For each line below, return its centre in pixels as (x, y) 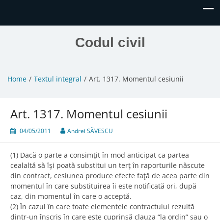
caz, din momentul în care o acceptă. (71, 196)
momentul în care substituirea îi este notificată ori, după (103, 186)
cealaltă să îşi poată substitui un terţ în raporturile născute (108, 165)
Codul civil (110, 42)
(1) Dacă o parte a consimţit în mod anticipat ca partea (100, 155)
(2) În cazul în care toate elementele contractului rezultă (102, 207)
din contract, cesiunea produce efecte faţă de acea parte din (110, 176)
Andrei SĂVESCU (90, 131)
